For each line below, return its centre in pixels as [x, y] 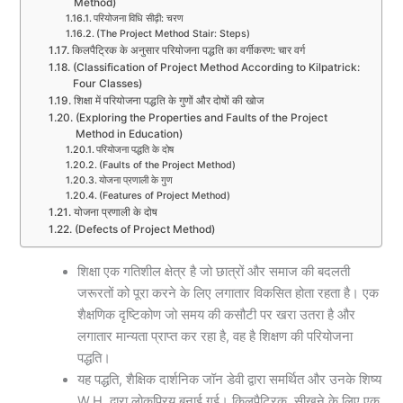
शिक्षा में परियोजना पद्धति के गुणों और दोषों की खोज [168, 101]
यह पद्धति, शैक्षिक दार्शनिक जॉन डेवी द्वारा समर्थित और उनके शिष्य [230, 379]
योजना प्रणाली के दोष [115, 213]
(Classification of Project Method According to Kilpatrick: [216, 68]
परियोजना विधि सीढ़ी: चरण [139, 19]
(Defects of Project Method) [144, 230]
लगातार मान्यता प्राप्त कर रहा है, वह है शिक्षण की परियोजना [215, 336]
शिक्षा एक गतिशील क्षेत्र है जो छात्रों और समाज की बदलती [214, 271]
